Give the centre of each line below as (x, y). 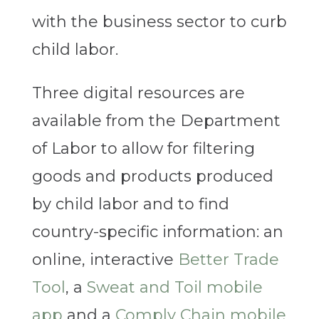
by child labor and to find (130, 204)
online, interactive (105, 260)
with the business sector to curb (159, 22)
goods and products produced (152, 177)
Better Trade (228, 260)
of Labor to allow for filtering (143, 149)
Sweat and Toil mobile (174, 288)
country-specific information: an (157, 232)
